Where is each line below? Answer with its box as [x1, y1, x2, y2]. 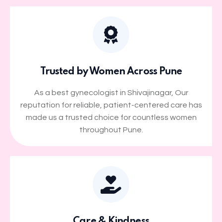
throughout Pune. [79, 126, 143, 134]
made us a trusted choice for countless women [25, 113, 197, 122]
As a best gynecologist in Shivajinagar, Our [34, 89, 188, 97]
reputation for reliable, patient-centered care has [20, 101, 202, 110]
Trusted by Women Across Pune [40, 67, 182, 77]
